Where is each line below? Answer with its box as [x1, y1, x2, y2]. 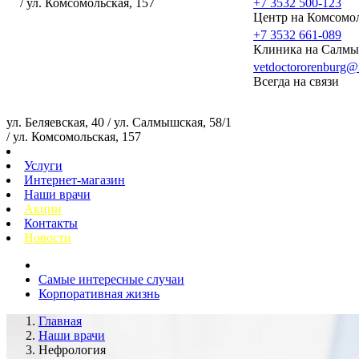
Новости [24, 231, 71, 244]
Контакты [24, 216, 78, 230]
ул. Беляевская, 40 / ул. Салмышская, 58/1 [6, 115, 232, 129]
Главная [38, 314, 82, 328]
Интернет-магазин [24, 173, 125, 187]
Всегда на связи [253, 75, 339, 88]
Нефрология [38, 343, 106, 357]
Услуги [24, 159, 63, 172]
